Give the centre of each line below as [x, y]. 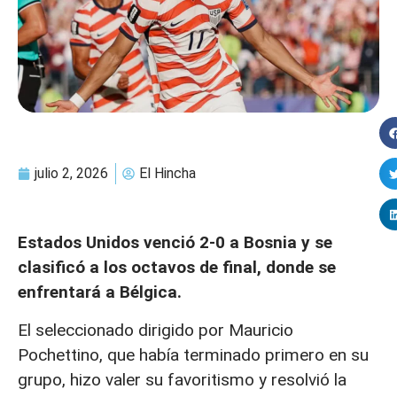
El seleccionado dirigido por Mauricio [156, 330]
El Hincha [167, 174]
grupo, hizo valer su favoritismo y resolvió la [182, 379]
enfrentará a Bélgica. [100, 292]
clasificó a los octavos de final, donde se [177, 268]
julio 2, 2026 [71, 174]
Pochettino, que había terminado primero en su [193, 354]
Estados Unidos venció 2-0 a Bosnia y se [175, 243]
